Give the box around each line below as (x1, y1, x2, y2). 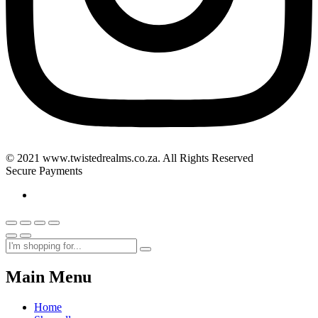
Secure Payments (6, 165, 82, 177)
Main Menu (6, 268, 92, 287)
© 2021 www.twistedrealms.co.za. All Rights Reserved (6, 152, 253, 165)
